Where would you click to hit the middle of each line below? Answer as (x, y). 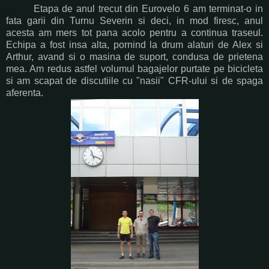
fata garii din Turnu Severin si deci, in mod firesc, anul (134, 20)
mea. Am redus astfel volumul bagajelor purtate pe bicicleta (134, 68)
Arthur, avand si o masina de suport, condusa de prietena (134, 56)
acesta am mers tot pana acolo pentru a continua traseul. (134, 32)
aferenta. (25, 92)
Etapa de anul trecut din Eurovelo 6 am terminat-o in (134, 8)
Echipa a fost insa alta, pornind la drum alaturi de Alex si (134, 44)
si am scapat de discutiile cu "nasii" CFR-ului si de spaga (134, 80)
